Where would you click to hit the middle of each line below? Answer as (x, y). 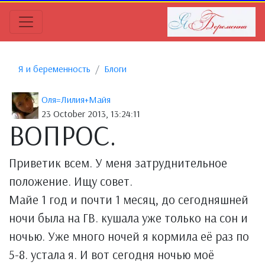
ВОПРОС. (63, 135)
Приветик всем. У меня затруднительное (118, 163)
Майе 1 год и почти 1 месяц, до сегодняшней (129, 199)
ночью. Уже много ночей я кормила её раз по (129, 236)
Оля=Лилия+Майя (76, 99)
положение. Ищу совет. (71, 181)
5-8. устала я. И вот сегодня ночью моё (112, 254)
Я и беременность (54, 69)
